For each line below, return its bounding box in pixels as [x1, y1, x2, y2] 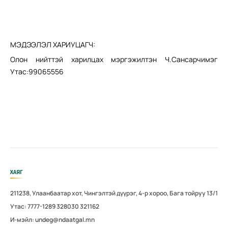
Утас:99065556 [10, 66, 64, 76]
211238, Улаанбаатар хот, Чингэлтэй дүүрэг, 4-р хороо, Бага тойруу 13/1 [10, 188, 218, 197]
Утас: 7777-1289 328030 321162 [10, 202, 99, 211]
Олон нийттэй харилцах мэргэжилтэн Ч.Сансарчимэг [10, 54, 218, 64]
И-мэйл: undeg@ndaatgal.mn [10, 215, 95, 224]
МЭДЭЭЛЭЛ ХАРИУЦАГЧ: [10, 39, 95, 49]
